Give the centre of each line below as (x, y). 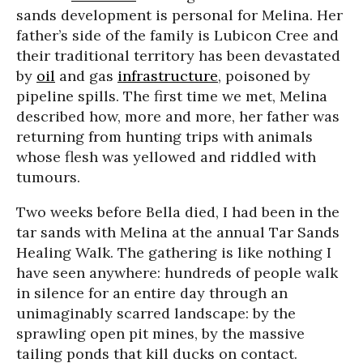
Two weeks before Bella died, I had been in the (178, 212)
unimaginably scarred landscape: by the (156, 313)
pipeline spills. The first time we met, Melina (172, 96)
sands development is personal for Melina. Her (179, 15)
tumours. (48, 177)
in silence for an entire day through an (152, 293)
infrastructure (168, 76)
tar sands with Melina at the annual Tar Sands (178, 232)
